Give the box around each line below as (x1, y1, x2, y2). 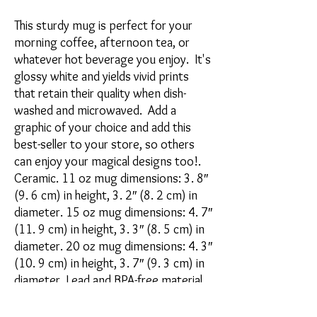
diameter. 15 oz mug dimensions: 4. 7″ (14, 204, 212, 220)
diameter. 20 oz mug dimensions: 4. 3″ (14, 238, 212, 254)
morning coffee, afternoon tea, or (14, 34, 190, 50)
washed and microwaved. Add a (14, 102, 176, 118)
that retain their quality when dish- (14, 85, 186, 101)
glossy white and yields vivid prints (14, 68, 189, 84)
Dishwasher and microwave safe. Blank (14, 289, 210, 305)
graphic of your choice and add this (14, 119, 191, 135)
